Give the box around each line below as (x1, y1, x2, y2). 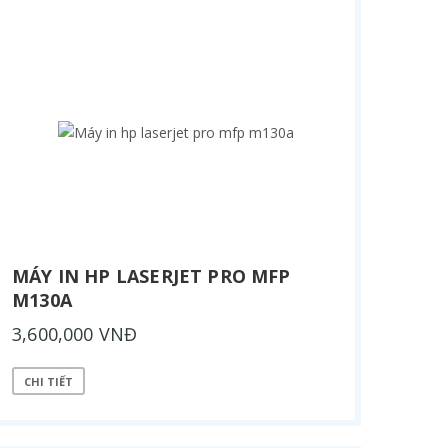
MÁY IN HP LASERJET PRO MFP (12, 264, 291, 288)
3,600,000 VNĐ (12, 322, 138, 346)
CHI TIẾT (24, 373, 73, 389)
